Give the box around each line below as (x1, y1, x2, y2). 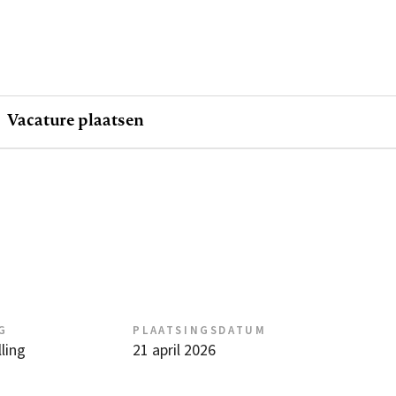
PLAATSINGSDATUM (133, 323, 267, 339)
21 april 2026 (133, 339, 217, 362)
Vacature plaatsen (7, 108, 145, 131)
